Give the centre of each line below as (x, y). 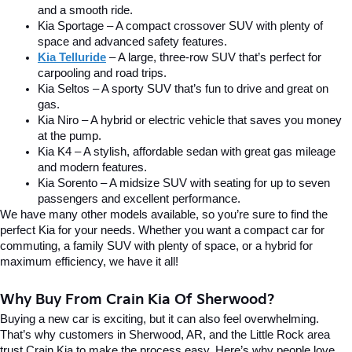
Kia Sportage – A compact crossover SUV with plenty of (180, 26)
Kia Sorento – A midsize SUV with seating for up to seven (184, 183)
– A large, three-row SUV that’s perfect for (215, 58)
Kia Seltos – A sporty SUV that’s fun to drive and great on (183, 89)
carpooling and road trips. (102, 73)
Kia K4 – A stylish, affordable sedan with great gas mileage (187, 152)
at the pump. (70, 136)
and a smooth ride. (85, 11)
